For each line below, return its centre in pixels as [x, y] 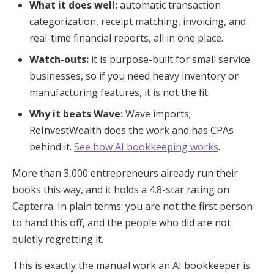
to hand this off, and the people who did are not [121, 222]
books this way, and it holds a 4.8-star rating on [121, 189]
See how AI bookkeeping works [146, 146]
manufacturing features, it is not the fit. [120, 92]
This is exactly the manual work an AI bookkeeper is [131, 265]
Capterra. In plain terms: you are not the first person [132, 206]
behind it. [52, 146]
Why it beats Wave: [76, 113]
